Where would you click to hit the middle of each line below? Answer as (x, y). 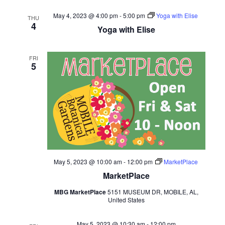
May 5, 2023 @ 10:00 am (88, 161)
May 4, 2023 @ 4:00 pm (86, 15)
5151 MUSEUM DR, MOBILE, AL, (153, 191)
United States (126, 199)
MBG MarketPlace (81, 192)
